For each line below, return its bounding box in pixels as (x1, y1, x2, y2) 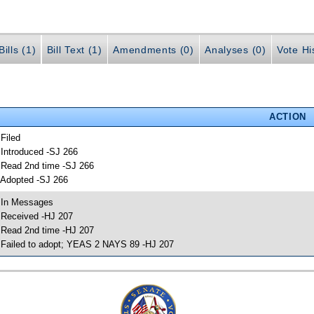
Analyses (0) (205, 44, 266, 56)
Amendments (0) (113, 44, 194, 56)
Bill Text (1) (46, 44, 102, 56)
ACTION (268, 111, 306, 122)
